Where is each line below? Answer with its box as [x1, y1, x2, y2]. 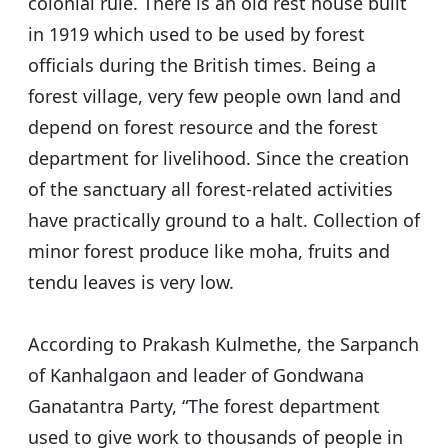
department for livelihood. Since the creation [28, 146, 409, 171]
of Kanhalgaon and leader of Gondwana [28, 363, 364, 388]
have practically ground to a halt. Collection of [28, 208, 420, 233]
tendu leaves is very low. [28, 270, 234, 295]
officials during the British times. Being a [28, 53, 376, 78]
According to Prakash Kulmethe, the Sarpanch [28, 332, 419, 357]
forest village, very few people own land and [28, 84, 401, 109]
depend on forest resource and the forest [28, 115, 378, 140]
